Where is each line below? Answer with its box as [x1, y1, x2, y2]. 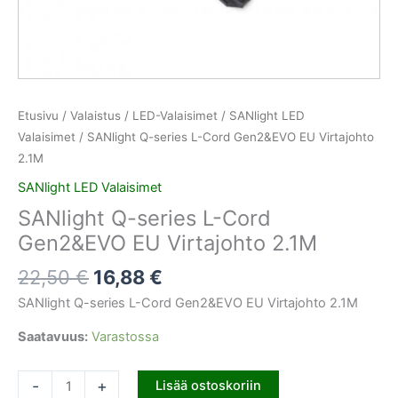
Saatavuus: [18, 329, 88, 346]
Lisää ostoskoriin [155, 377, 261, 394]
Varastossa [92, 329, 159, 346]
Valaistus [70, 108, 121, 123]
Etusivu [18, 108, 59, 123]
